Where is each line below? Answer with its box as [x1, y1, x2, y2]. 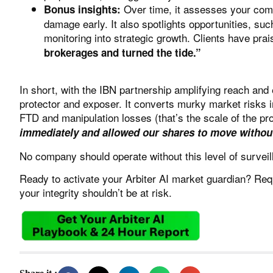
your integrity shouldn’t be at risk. [19, 185, 172, 200]
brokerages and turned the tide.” [44, 45, 201, 60]
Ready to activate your [19, 171, 126, 186]
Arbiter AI [126, 171, 169, 186]
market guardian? [169, 171, 254, 186]
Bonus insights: [44, 2, 121, 17]
